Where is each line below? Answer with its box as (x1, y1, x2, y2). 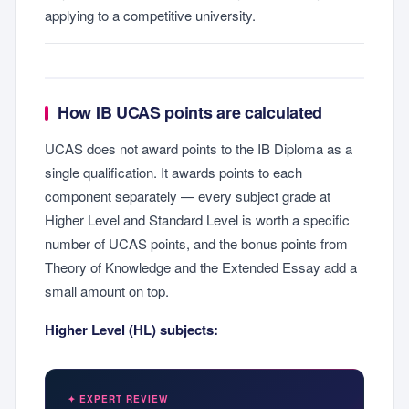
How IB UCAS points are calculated (58, 100, 323, 124)
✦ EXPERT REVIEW (68, 393, 168, 406)
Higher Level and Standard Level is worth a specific (45, 209, 350, 229)
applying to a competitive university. (45, 5, 256, 25)
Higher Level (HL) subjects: (45, 320, 218, 341)
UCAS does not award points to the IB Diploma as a (45, 138, 352, 158)
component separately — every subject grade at (45, 185, 330, 205)
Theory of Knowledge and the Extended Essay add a (45, 257, 357, 277)
